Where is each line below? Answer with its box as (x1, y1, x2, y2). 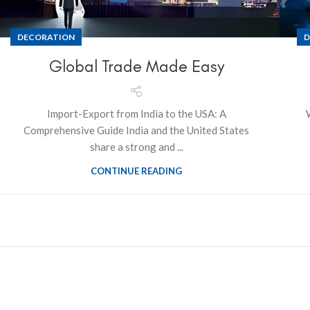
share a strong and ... (89, 140, 183, 154)
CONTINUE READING (91, 165, 182, 177)
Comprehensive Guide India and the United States (24, 124, 249, 137)
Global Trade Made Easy (48, 56, 224, 77)
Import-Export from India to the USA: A (46, 107, 226, 120)
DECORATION (17, 32, 75, 43)
